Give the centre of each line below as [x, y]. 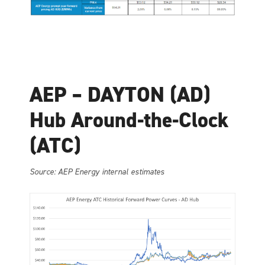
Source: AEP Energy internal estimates [97, 172]
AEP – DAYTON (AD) [120, 95]
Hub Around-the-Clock [129, 120]
